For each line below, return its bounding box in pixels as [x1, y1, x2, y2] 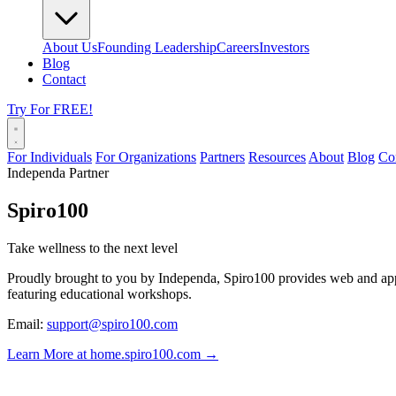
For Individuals [7, 149, 92, 164]
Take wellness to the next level [7, 240, 178, 255]
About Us [42, 40, 97, 55]
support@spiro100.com [47, 316, 178, 331]
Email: [7, 316, 43, 331]
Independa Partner [7, 165, 109, 180]
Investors [259, 40, 309, 55]
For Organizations [95, 149, 196, 164]
